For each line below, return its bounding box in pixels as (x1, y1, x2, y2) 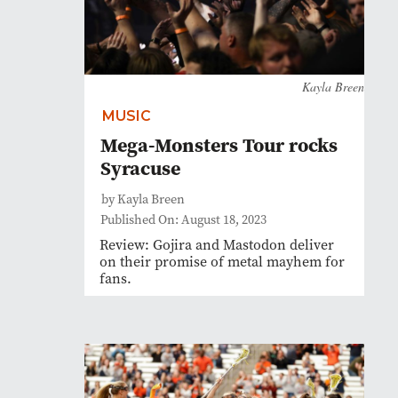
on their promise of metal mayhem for (99, 252, 345, 271)
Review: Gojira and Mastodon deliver (99, 235, 334, 254)
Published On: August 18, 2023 (100, 211, 267, 228)
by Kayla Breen (101, 191, 185, 208)
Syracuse (100, 155, 180, 181)
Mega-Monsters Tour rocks (100, 131, 338, 158)
